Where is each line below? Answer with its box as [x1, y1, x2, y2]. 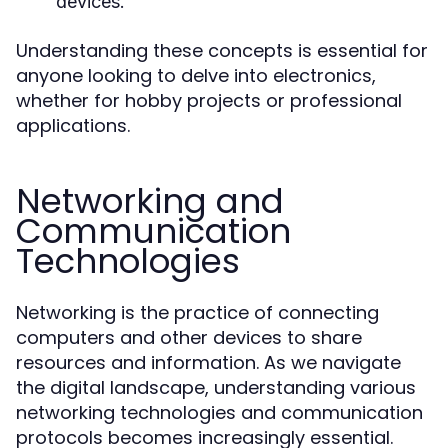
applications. [16, 113, 130, 138]
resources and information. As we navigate [16, 350, 401, 375]
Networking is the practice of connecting [16, 300, 379, 325]
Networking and [16, 177, 284, 225]
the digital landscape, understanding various [16, 375, 416, 400]
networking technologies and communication [16, 400, 423, 425]
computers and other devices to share [16, 325, 362, 350]
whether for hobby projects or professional [16, 88, 402, 113]
